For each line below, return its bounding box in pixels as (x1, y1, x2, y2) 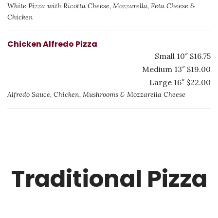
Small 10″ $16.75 (155, 51, 211, 61)
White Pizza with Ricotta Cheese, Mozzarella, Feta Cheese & (7, 1, 195, 10)
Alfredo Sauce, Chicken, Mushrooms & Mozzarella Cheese (7, 90, 185, 99)
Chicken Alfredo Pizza (7, 38, 97, 50)
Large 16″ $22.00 (149, 77, 211, 87)
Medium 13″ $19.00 (142, 64, 211, 74)
